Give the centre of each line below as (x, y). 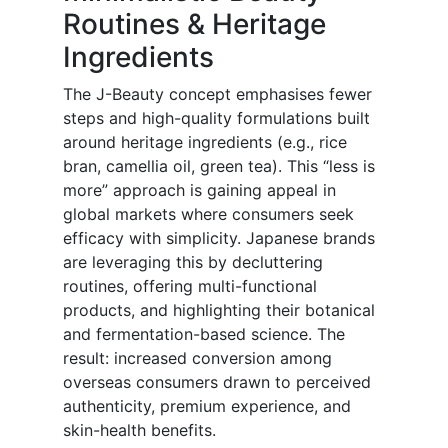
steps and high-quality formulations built (216, 118)
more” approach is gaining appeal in (199, 190)
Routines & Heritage (194, 24)
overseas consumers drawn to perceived (217, 382)
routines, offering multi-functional (190, 286)
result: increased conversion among (197, 358)
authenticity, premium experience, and (207, 406)
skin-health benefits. (139, 430)
